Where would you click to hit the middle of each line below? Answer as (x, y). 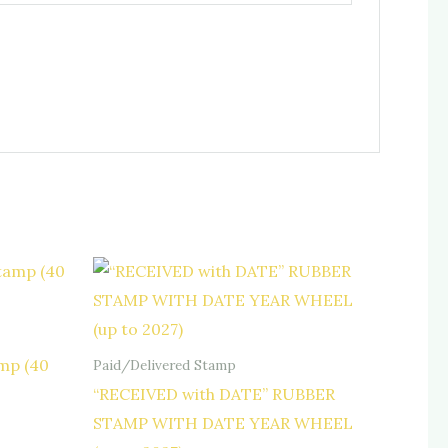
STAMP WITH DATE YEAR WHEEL (223, 423)
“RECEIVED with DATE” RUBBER (214, 394)
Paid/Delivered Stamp (164, 364)
